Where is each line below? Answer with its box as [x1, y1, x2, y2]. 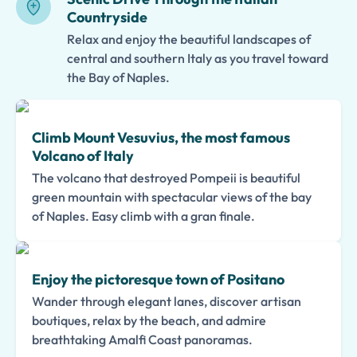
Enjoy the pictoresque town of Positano [32, 270, 284, 288]
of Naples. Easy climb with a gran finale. [32, 208, 255, 224]
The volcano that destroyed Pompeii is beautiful [32, 170, 300, 186]
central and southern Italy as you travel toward [67, 50, 328, 66]
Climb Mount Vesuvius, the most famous [32, 128, 290, 147]
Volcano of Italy [32, 147, 134, 165]
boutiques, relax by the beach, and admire [32, 312, 266, 328]
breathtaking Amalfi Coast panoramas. [32, 331, 253, 347]
